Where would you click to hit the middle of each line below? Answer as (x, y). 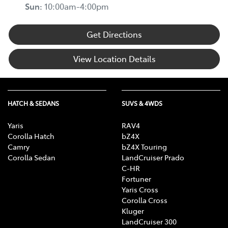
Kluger (133, 211)
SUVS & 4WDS (142, 104)
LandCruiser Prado (153, 158)
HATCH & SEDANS (33, 104)
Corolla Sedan (32, 158)
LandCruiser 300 (149, 222)
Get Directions (114, 34)
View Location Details (114, 59)
